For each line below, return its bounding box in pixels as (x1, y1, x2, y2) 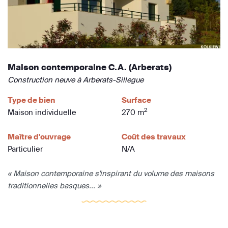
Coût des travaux (122, 131, 186, 141)
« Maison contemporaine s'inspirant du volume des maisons (8, 168, 214, 178)
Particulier (8, 144, 43, 154)
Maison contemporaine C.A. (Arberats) (8, 62, 172, 72)
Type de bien (8, 95, 55, 105)
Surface (122, 95, 151, 105)
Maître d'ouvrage (8, 131, 71, 141)
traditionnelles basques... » (8, 180, 101, 190)
